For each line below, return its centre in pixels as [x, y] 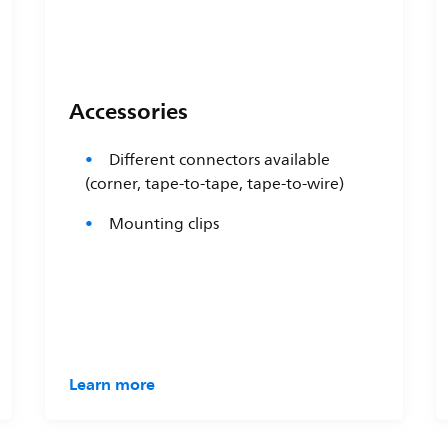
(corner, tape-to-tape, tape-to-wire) [218, 183]
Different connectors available [219, 159]
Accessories [128, 110]
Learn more [111, 383]
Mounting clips [163, 223]
